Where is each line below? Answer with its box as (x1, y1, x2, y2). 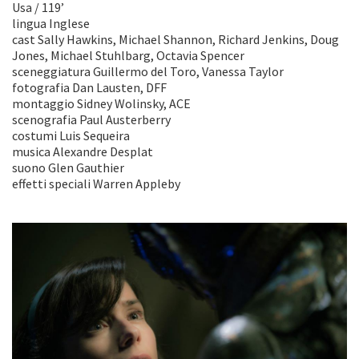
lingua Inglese (12, 15, 90, 31)
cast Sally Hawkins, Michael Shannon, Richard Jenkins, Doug (12, 31, 339, 47)
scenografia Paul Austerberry (12, 111, 171, 127)
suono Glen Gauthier (12, 159, 124, 175)
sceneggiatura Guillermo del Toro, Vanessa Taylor (12, 63, 284, 79)
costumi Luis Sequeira (12, 127, 130, 143)
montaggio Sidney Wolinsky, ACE (12, 95, 191, 111)
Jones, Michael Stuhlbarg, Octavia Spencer (12, 47, 244, 63)
